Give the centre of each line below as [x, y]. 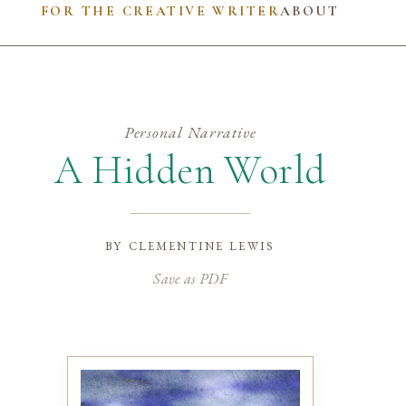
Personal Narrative [190, 132]
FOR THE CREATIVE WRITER [160, 10]
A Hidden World [190, 170]
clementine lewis [202, 245]
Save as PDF [190, 278]
